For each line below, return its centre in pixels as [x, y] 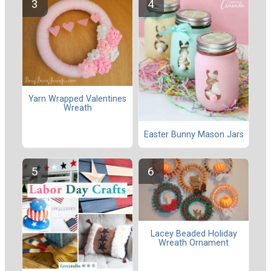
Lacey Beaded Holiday [194, 234]
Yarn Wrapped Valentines [77, 99]
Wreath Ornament [194, 243]
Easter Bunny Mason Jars [194, 134]
